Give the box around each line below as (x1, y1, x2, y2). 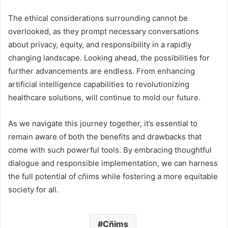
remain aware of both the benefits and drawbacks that (8, 131, 202, 141)
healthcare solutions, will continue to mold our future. (8, 92, 201, 102)
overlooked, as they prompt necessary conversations (8, 26, 199, 36)
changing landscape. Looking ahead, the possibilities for (8, 52, 210, 63)
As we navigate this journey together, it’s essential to (8, 118, 197, 128)
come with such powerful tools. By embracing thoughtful (8, 145, 212, 155)
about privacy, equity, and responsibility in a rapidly (8, 39, 191, 49)
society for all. (8, 184, 59, 194)
